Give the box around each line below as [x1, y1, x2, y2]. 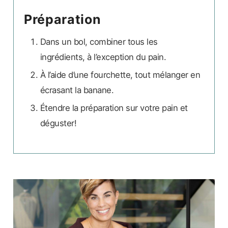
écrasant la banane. [40, 84, 114, 95]
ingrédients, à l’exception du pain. [40, 51, 166, 62]
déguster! [40, 118, 77, 128]
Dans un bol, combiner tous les [40, 36, 158, 47]
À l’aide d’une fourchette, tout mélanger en [40, 69, 201, 80]
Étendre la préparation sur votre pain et [40, 102, 188, 113]
